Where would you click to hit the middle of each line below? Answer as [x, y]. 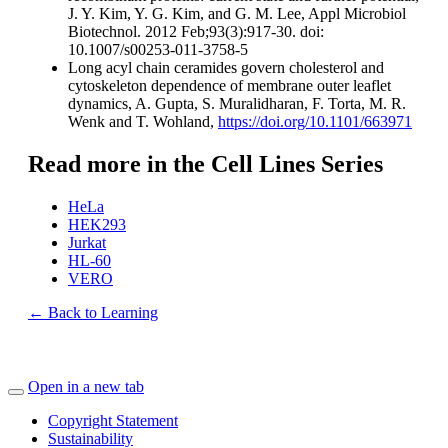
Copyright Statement [113, 421]
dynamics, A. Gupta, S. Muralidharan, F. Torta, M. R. [237, 104]
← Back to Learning [93, 313]
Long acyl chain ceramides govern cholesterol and [226, 68]
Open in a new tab [86, 387]
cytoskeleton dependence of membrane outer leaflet [229, 86]
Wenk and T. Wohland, [143, 122]
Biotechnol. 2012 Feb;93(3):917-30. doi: [196, 32]
